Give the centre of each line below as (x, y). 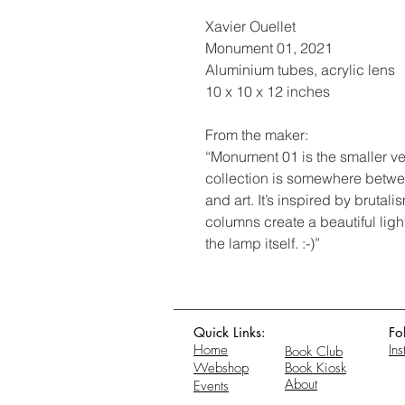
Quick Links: (230, 332)
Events (211, 386)
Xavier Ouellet (250, 26)
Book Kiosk (316, 368)
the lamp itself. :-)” (263, 243)
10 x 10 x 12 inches (268, 91)
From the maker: (257, 135)
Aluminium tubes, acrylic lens (300, 70)
